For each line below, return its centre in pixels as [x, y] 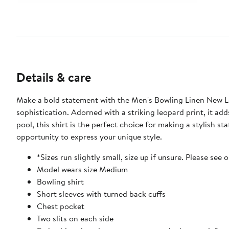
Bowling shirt [60, 181]
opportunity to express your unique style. [89, 136]
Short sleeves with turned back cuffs [101, 193]
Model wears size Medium [82, 169]
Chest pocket [61, 206]
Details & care [54, 77]
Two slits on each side [75, 218]
